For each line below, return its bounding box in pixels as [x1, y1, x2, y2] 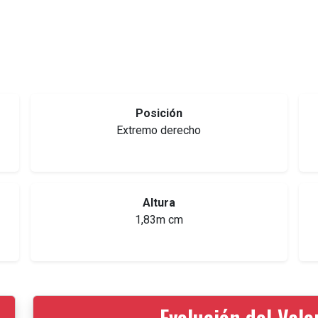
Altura [142, 196, 175, 210]
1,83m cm [134, 213, 183, 227]
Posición [135, 106, 182, 121]
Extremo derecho [116, 124, 202, 138]
